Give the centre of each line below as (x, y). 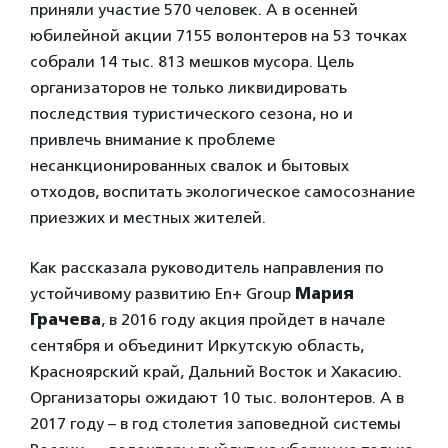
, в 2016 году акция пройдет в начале (243, 319)
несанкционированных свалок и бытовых (189, 165)
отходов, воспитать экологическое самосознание (222, 191)
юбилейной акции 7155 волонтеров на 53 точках (218, 35)
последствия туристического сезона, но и (191, 113)
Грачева (65, 319)
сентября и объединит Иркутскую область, (197, 345)
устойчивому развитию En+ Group (162, 293)
